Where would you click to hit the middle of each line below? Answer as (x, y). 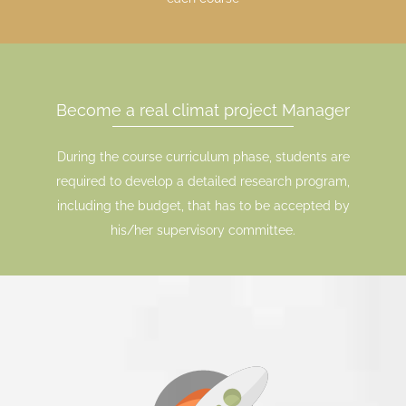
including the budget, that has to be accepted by (203, 206)
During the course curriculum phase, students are (203, 157)
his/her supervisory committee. (203, 231)
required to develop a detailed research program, (203, 182)
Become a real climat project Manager (203, 111)
